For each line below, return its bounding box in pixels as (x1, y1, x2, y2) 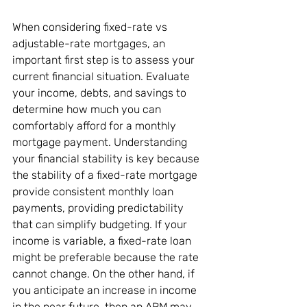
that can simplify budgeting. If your (12, 218, 190, 232)
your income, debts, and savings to (12, 86, 189, 100)
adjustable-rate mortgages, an (12, 37, 168, 51)
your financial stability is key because (12, 152, 202, 166)
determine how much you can (12, 103, 164, 116)
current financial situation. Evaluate (12, 70, 193, 84)
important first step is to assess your (12, 53, 197, 67)
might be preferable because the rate (12, 251, 201, 265)
